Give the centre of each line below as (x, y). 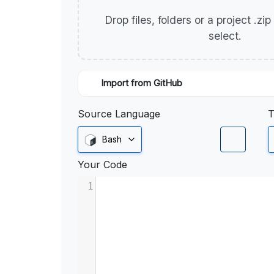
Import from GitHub (142, 83)
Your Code (102, 165)
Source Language (119, 114)
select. (226, 36)
